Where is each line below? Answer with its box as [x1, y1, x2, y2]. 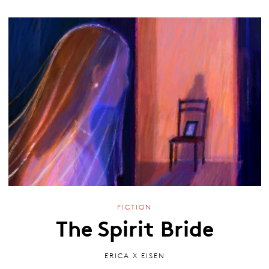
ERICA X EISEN [104, 251, 165, 261]
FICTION [117, 202, 152, 211]
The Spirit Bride [55, 211, 214, 243]
